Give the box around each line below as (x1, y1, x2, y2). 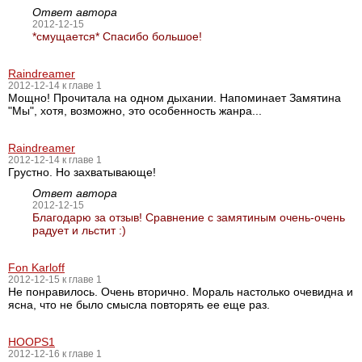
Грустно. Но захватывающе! (8, 166, 156, 179)
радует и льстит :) (32, 224, 126, 237)
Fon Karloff (8, 261, 65, 274)
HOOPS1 (8, 335, 55, 348)
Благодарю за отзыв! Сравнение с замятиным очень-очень (32, 211, 345, 224)
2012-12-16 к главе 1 (8, 348, 102, 360)
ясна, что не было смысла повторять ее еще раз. (8, 298, 270, 311)
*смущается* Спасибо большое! (32, 30, 202, 43)
